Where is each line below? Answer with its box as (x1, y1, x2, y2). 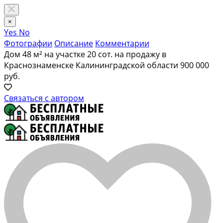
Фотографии (4, 38, 52, 49)
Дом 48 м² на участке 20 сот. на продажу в (4, 49, 166, 60)
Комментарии (95, 38, 149, 49)
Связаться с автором (4, 93, 84, 104)
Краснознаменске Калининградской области (4, 60, 178, 71)
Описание (54, 38, 93, 49)
